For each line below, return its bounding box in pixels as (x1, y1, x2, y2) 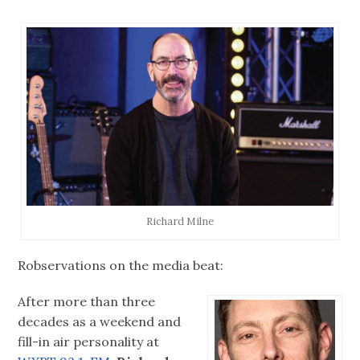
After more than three (18, 292, 156, 309)
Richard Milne (145, 214, 214, 228)
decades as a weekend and (18, 313, 182, 329)
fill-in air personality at (18, 333, 160, 350)
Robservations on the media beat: (18, 257, 224, 274)
